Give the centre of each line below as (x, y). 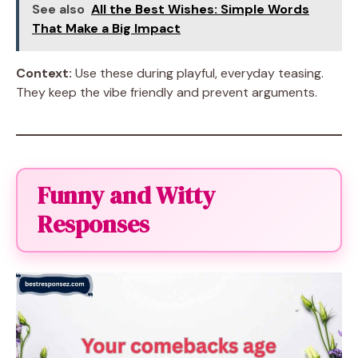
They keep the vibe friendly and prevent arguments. (167, 92)
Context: (44, 73)
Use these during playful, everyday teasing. (198, 73)
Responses (93, 224)
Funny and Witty (126, 195)
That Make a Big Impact (106, 28)
